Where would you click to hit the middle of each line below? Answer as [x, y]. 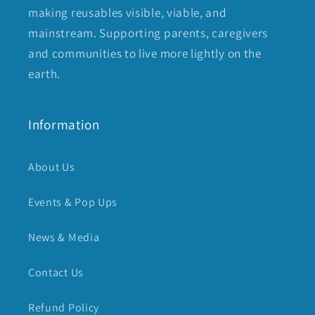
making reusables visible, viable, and [128, 13]
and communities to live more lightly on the [145, 53]
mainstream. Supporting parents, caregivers [148, 33]
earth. [45, 74]
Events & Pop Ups [73, 202]
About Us [52, 167]
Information [64, 125]
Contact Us [56, 272]
